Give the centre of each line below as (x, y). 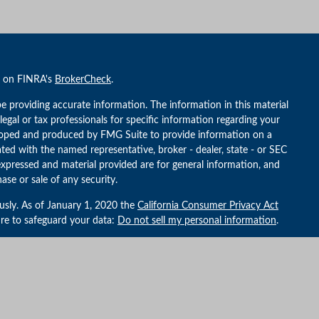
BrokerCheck (83, 80)
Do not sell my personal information (197, 221)
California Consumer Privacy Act (208, 206)
